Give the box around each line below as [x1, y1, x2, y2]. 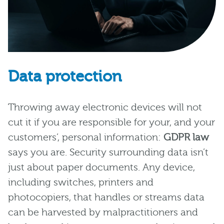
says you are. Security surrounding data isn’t [8, 146, 208, 158]
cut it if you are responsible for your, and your [8, 116, 215, 128]
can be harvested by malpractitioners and [8, 206, 198, 218]
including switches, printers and [8, 176, 153, 188]
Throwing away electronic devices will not [8, 101, 202, 113]
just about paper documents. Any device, [8, 161, 195, 173]
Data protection [8, 67, 121, 86]
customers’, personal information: [8, 131, 163, 143]
